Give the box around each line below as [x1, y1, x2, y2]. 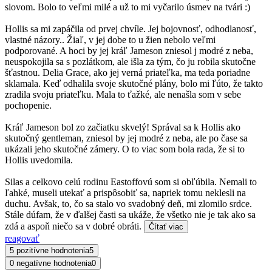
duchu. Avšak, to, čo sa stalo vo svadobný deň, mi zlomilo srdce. [5, 199, 252, 209]
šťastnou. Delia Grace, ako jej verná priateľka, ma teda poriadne [5, 67, 250, 78]
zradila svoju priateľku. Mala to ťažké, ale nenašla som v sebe [5, 89, 241, 100]
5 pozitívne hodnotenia [10, 246, 89, 256]
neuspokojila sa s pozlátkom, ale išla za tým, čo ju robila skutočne [5, 56, 256, 67]
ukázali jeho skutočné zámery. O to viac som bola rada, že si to [5, 144, 245, 155]
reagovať [5, 233, 39, 244]
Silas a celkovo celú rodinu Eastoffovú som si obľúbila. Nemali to [5, 177, 257, 188]
